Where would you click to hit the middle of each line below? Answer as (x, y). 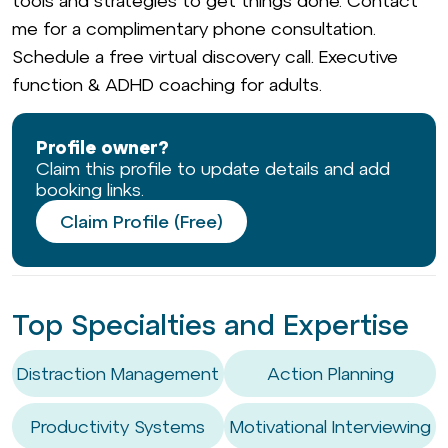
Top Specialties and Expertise (210, 325)
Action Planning (330, 374)
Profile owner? (102, 148)
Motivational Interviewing (330, 427)
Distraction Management (118, 374)
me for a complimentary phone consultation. (194, 28)
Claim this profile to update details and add (213, 169)
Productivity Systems (118, 427)
